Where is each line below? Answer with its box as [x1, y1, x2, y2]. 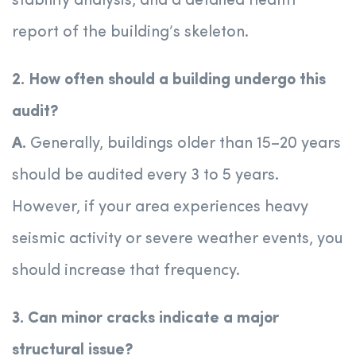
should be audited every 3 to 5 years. [12, 168, 279, 184]
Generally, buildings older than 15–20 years [30, 136, 341, 153]
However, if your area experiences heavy [12, 199, 308, 216]
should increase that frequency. [12, 263, 240, 280]
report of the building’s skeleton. [12, 25, 249, 41]
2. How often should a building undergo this [12, 72, 326, 89]
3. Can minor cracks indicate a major [12, 311, 279, 327]
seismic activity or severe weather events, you [12, 231, 343, 248]
